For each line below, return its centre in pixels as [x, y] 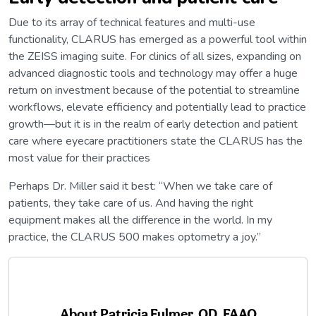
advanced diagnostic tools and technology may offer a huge [153, 74]
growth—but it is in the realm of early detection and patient [153, 124]
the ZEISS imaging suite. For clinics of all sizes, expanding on [155, 57]
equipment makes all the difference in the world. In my [140, 220]
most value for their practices [79, 158]
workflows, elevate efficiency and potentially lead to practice [157, 108]
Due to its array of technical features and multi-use [132, 23]
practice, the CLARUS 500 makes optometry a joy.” [135, 237]
